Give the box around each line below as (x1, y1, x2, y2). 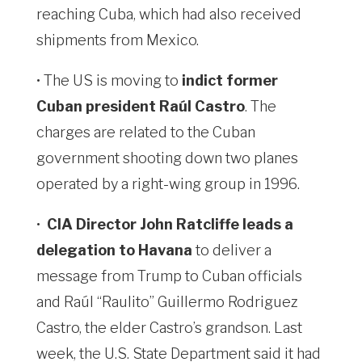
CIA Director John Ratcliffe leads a (47, 216, 293, 233)
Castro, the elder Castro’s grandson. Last (36, 319, 302, 336)
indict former (182, 72, 278, 89)
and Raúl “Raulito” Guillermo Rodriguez (36, 293, 298, 310)
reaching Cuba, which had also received (36, 6, 301, 23)
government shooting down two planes (36, 149, 298, 166)
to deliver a (192, 242, 271, 259)
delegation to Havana (36, 242, 192, 259)
